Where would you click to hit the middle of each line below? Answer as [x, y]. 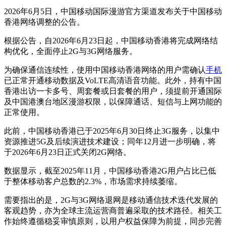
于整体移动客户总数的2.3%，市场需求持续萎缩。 [93, 182]
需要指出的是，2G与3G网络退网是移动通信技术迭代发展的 [111, 200]
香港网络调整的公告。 [44, 22]
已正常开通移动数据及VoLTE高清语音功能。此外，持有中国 [113, 81]
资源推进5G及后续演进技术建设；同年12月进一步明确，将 [110, 142]
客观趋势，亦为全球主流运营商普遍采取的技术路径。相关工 [113, 211]
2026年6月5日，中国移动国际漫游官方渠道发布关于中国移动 [113, 12]
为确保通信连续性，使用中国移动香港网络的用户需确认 [105, 70]
